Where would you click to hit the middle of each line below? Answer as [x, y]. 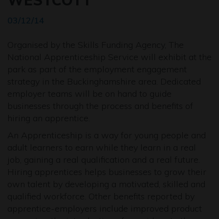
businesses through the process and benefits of [100, 106]
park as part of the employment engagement [97, 69]
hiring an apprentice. [49, 118]
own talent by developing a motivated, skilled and [106, 184]
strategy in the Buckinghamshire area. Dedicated [104, 81]
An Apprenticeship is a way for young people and [107, 135]
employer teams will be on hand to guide [89, 94]
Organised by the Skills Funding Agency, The [96, 45]
